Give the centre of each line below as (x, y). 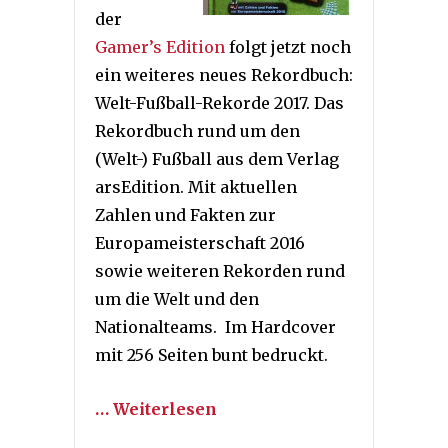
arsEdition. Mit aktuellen (196, 186)
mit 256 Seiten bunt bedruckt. (211, 354)
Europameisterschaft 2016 (200, 242)
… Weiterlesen (156, 408)
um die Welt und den (177, 298)
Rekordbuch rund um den (197, 130)
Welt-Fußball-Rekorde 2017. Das (219, 102)
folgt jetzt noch (288, 46)
